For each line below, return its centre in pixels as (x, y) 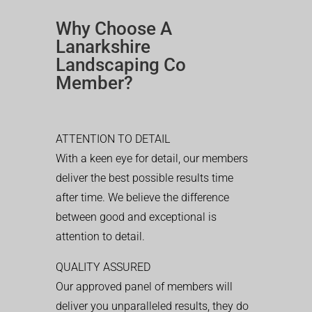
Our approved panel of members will (144, 287)
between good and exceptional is (136, 217)
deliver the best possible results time (145, 178)
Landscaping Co (121, 65)
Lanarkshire (103, 47)
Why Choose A (114, 29)
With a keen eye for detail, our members (152, 158)
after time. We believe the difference (142, 197)
